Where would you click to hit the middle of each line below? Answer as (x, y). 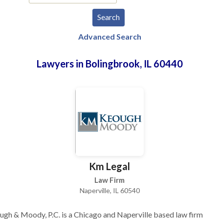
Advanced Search (109, 36)
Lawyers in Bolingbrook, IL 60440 (109, 64)
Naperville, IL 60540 (109, 190)
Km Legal (109, 166)
